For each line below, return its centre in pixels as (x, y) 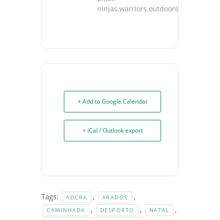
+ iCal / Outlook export (112, 130)
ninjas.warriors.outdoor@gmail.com (156, 8)
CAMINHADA (66, 210)
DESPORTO (117, 210)
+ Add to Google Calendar (112, 101)
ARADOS (115, 197)
